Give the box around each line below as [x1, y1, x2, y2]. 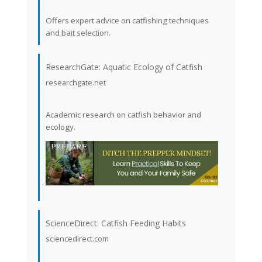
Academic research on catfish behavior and [45, 109, 201, 120]
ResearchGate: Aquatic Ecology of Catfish [45, 61, 202, 73]
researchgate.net [45, 77, 106, 88]
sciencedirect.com [45, 234, 109, 244]
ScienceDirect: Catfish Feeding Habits [45, 218, 186, 229]
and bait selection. [45, 27, 111, 38]
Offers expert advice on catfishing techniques [45, 15, 209, 26]
